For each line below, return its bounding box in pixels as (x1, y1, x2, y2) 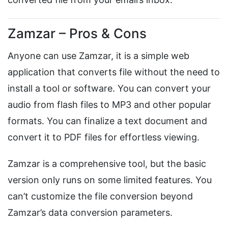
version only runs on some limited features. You (8, 175, 212, 186)
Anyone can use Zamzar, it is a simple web (8, 50, 189, 62)
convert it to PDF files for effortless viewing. (8, 132, 199, 143)
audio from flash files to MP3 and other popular (8, 99, 211, 110)
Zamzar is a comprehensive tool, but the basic (8, 158, 206, 169)
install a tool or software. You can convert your (8, 83, 211, 94)
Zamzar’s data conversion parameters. (8, 207, 173, 218)
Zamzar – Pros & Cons (8, 25, 147, 42)
